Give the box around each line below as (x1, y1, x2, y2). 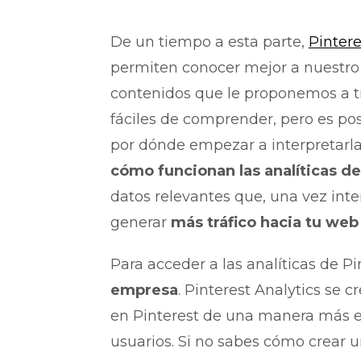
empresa (110, 280, 178, 299)
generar (110, 213, 171, 231)
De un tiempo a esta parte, (110, 32, 309, 51)
